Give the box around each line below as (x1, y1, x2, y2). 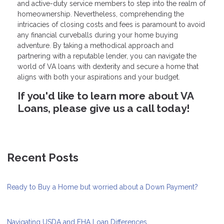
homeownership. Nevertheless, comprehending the (17, 10, 184, 18)
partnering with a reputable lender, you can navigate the (17, 52, 196, 60)
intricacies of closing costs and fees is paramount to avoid (17, 20, 205, 29)
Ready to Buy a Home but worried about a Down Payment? (7, 182, 198, 191)
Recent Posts (7, 150, 78, 164)
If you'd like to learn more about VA (17, 89, 193, 102)
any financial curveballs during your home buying (17, 31, 178, 39)
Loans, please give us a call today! (17, 102, 190, 115)
